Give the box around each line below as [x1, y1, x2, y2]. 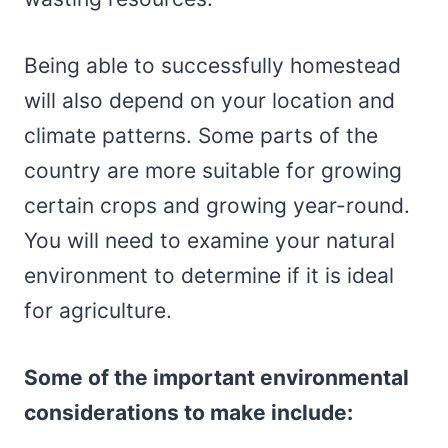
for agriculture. [24, 297, 178, 323]
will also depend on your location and [24, 87, 395, 113]
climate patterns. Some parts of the [24, 122, 378, 148]
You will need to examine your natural [24, 227, 395, 253]
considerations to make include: [24, 399, 358, 425]
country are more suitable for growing [24, 157, 402, 183]
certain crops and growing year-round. [24, 192, 410, 218]
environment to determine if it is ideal [24, 262, 394, 288]
